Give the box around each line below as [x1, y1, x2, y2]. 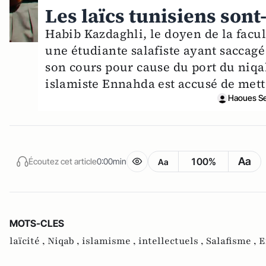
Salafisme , [206, 235, 259, 248]
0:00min [97, 156, 126, 166]
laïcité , [9, 235, 47, 248]
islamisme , [82, 235, 138, 248]
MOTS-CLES [9, 217, 64, 230]
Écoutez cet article [28, 156, 97, 166]
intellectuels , [138, 235, 206, 248]
